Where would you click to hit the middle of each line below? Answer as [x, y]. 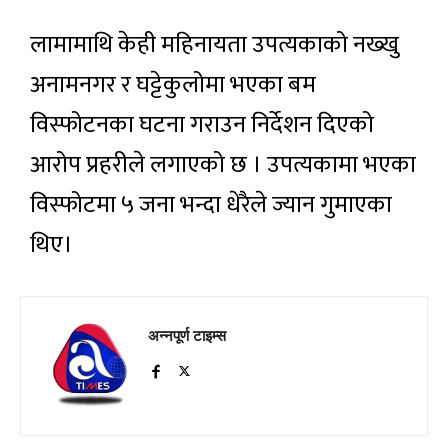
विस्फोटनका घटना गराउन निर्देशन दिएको [202, 124]
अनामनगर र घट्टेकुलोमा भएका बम [173, 84]
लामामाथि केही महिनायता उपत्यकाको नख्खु [214, 44]
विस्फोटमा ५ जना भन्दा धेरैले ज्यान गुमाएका [211, 204]
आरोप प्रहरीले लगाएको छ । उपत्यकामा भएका [223, 164]
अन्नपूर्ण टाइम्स [187, 334]
